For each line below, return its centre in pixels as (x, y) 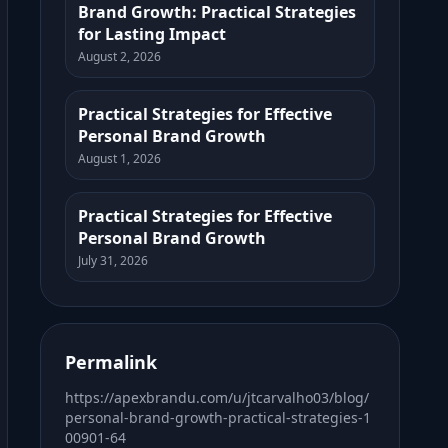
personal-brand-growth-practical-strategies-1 (218, 417)
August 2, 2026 (119, 56)
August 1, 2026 (119, 158)
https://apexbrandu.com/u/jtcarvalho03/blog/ (217, 397)
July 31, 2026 (113, 260)
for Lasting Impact (152, 34)
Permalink (111, 362)
